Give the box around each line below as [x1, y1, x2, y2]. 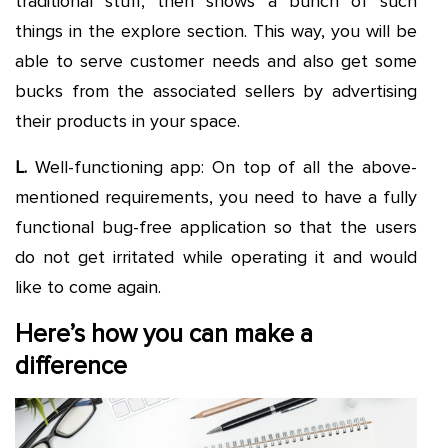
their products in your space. [15, 110, 240, 133]
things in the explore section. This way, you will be [15, 20, 417, 43]
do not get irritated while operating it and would [15, 246, 417, 269]
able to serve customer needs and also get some [15, 50, 417, 73]
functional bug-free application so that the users [15, 216, 417, 239]
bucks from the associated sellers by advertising [15, 80, 417, 103]
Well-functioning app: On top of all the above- [27, 156, 417, 179]
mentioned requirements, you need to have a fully [15, 186, 417, 209]
